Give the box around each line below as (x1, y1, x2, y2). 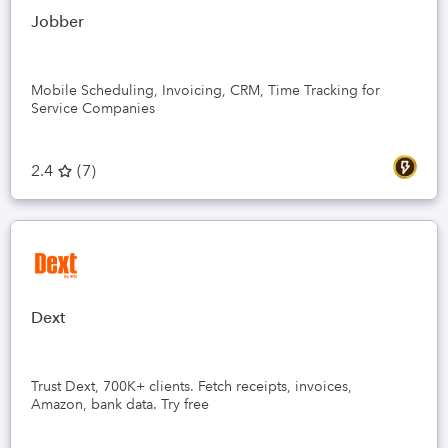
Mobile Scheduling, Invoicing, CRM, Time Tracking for (31, 81, 380, 99)
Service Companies (31, 99, 155, 117)
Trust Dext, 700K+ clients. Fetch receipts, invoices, (31, 377, 352, 395)
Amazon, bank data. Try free (31, 395, 209, 413)
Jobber (31, 12, 84, 31)
